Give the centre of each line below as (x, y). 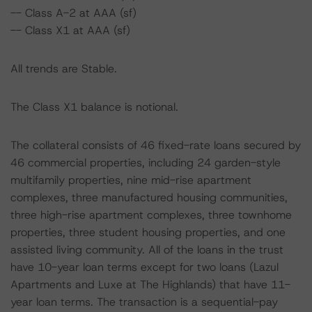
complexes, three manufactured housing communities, (149, 197)
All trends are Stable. (64, 69)
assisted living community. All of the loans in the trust (147, 250)
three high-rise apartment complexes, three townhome (151, 215)
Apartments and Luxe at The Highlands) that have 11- (150, 284)
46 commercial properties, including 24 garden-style (146, 163)
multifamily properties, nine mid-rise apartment (131, 180)
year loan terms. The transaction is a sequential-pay (144, 302)
